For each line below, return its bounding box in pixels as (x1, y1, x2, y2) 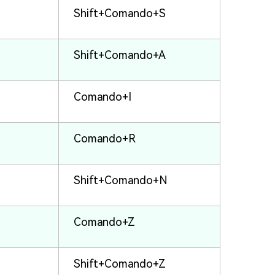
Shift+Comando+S (74, 7, 166, 20)
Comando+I (74, 90, 131, 104)
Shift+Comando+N (74, 174, 168, 187)
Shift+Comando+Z (74, 257, 166, 271)
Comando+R (74, 132, 136, 145)
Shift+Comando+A (74, 48, 166, 62)
